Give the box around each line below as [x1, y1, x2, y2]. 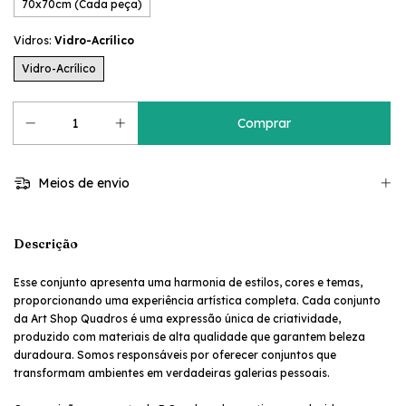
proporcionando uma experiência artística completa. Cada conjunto [14, 293, 381, 307]
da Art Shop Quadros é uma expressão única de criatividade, [14, 311, 341, 325]
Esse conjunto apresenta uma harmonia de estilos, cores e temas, [14, 275, 362, 289]
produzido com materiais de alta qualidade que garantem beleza [14, 329, 365, 343]
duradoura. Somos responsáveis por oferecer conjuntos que [14, 347, 336, 362]
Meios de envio [34, 175, 130, 192]
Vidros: [14, 34, 54, 47]
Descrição [14, 235, 78, 252]
